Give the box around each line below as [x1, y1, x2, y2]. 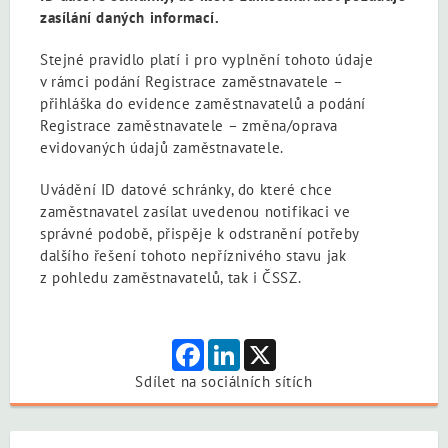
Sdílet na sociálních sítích [135, 372, 313, 391]
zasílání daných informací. [40, 8, 220, 27]
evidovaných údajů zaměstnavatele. [40, 138, 284, 157]
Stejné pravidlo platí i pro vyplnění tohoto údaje [40, 50, 374, 69]
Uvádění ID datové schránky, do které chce [40, 180, 333, 199]
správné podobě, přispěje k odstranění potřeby [40, 224, 360, 243]
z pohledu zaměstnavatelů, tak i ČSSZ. [40, 268, 302, 287]
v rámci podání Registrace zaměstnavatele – [40, 72, 343, 91]
